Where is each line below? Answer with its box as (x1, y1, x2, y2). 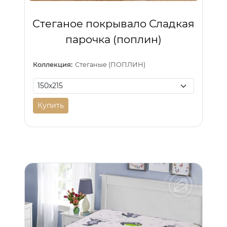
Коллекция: (33, 60, 72, 68)
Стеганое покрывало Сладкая (32, 17, 195, 30)
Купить (37, 101, 64, 110)
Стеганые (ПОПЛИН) (75, 60, 146, 68)
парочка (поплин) (65, 32, 162, 46)
